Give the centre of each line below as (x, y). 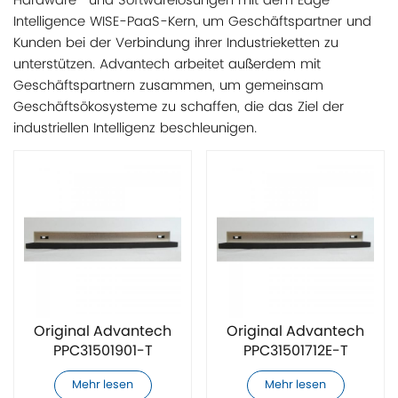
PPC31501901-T (103, 351)
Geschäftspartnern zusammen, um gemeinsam (168, 85)
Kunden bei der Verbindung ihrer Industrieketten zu (176, 43)
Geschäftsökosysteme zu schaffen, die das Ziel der (179, 107)
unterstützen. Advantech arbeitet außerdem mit (167, 64)
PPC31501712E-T (295, 351)
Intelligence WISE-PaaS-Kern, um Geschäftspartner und (192, 21)
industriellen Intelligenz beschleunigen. (135, 128)
